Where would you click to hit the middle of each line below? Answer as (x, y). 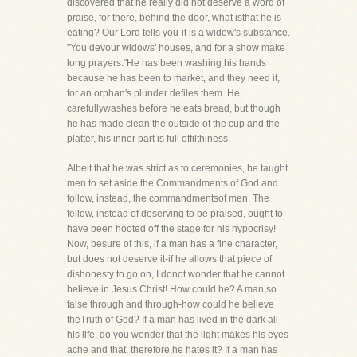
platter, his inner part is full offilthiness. (149, 139)
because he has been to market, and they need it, (173, 78)
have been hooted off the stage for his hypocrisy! (171, 229)
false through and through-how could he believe (171, 304)
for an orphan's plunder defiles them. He (153, 93)
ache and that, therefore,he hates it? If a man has (172, 350)
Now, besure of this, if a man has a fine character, (172, 244)
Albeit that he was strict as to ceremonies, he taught (177, 168)
